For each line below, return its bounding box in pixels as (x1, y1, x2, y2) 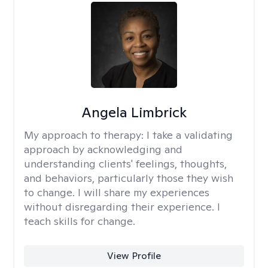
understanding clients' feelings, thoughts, (24, 157, 227, 170)
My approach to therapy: (24, 128, 147, 142)
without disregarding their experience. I (24, 200, 220, 214)
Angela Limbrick (81, 103, 187, 121)
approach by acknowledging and (24, 142, 182, 156)
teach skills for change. (24, 214, 135, 228)
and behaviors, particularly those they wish (24, 171, 233, 185)
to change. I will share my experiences (24, 185, 209, 199)
